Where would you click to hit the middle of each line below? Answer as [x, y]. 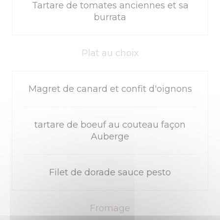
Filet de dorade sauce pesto [110, 172]
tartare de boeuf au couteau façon [110, 125]
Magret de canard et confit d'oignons [110, 89]
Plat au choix [110, 53]
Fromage [110, 208]
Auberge [110, 137]
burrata [110, 17]
